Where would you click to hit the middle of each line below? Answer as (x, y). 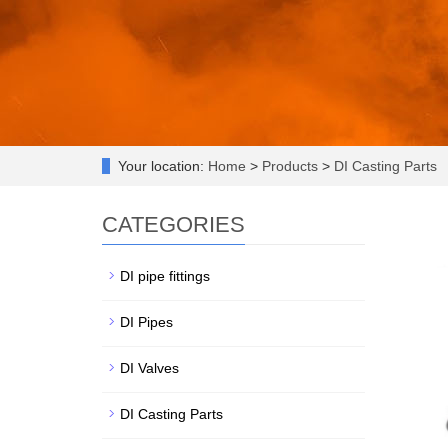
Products (292, 166)
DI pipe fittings (165, 276)
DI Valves (149, 368)
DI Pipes (146, 322)
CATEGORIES (173, 224)
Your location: (163, 166)
